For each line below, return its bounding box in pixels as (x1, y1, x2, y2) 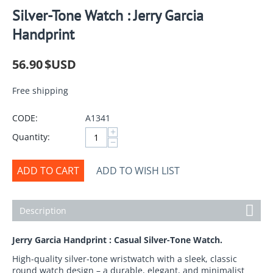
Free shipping (12, 84, 68, 96)
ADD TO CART (17, 163, 79, 177)
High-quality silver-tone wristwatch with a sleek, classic (12, 252, 237, 264)
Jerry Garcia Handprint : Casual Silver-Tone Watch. (12, 233, 222, 246)
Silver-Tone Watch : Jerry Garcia (12, 5, 204, 25)
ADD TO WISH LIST (96, 163, 180, 177)
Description (19, 204, 66, 216)
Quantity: (12, 130, 50, 143)
